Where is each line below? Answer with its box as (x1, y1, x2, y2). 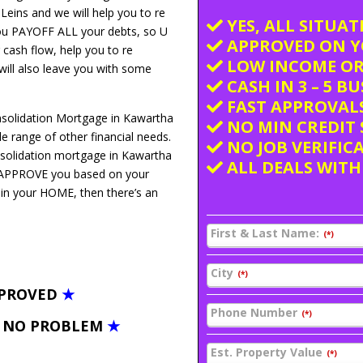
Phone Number (211, 304, 297, 320)
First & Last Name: (211, 224, 319, 241)
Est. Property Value (211, 344, 322, 360)
